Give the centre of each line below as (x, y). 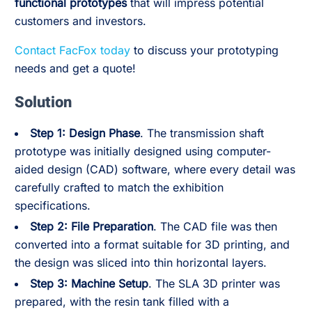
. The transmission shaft (202, 133)
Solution (43, 102)
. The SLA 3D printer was (214, 283)
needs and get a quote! (75, 68)
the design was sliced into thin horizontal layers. (141, 263)
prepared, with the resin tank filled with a (122, 302)
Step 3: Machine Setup (89, 283)
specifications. (53, 205)
